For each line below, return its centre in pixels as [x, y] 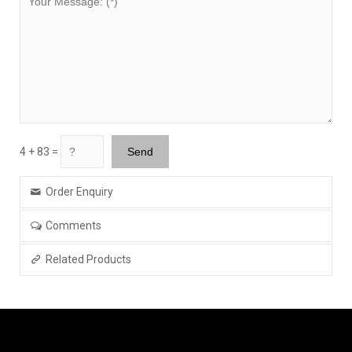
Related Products [88, 259]
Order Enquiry [79, 191]
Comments [73, 225]
